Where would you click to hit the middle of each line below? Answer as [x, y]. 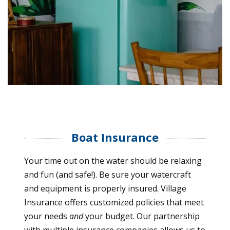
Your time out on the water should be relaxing [113, 160]
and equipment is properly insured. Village [105, 188]
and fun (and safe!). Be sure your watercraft [108, 174]
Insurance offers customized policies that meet [114, 202]
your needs [47, 216]
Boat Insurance [115, 137]
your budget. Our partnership [141, 216]
